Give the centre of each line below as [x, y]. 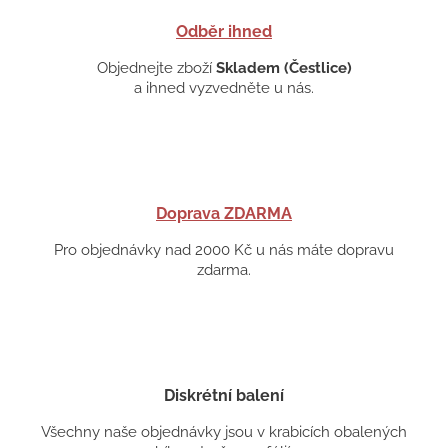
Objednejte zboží [156, 67]
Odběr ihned [224, 31]
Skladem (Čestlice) [283, 67]
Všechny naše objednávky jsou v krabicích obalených [224, 431]
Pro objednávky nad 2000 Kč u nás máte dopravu [224, 249]
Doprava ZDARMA [224, 213]
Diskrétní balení [224, 395]
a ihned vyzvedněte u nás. [224, 87]
